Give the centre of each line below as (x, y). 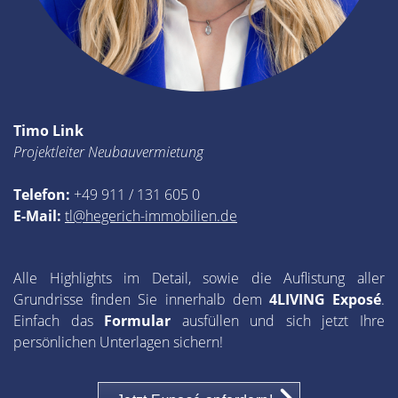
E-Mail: (37, 216)
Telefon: (44, 195)
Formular (143, 321)
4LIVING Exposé (325, 300)
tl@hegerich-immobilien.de (151, 216)
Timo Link (48, 131)
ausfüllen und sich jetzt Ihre (283, 321)
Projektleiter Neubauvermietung (108, 152)
